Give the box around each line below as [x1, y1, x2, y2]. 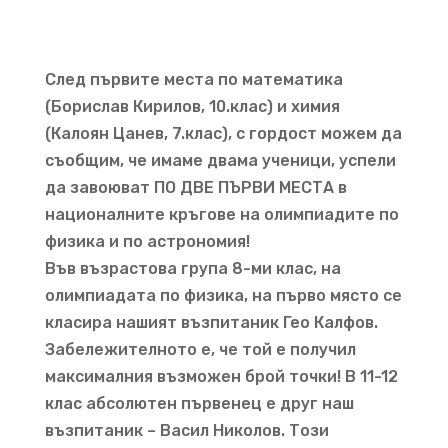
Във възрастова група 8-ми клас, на [44, 258, 341, 278]
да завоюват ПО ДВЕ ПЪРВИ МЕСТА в [44, 177, 347, 197]
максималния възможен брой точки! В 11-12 [44, 366, 398, 386]
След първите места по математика [44, 69, 343, 89]
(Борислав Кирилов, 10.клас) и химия [44, 96, 340, 116]
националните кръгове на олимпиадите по [44, 204, 399, 224]
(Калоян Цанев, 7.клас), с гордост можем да [44, 123, 402, 143]
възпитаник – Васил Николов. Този [44, 420, 329, 440]
